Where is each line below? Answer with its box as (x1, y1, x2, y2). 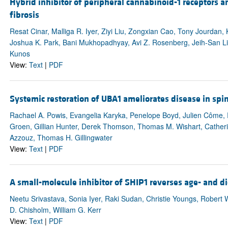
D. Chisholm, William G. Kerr (9, 204, 101, 215)
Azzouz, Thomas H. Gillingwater (9, 132, 112, 142)
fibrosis (9, 9, 39, 21)
